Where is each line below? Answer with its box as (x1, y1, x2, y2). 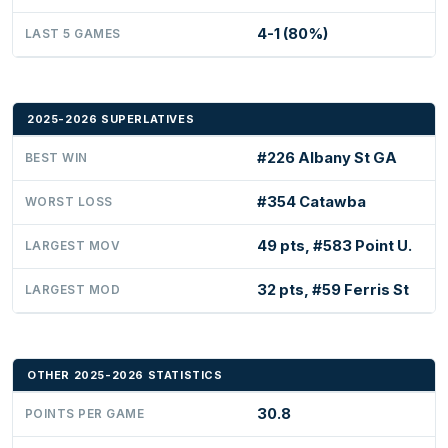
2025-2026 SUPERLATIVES (27, 111, 195, 126)
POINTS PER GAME (25, 406, 145, 421)
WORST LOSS (25, 194, 113, 209)
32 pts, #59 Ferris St (257, 280, 409, 299)
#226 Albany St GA (257, 148, 397, 167)
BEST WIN (25, 150, 88, 165)
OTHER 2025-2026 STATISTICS (27, 367, 223, 382)
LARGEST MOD (25, 282, 121, 297)
